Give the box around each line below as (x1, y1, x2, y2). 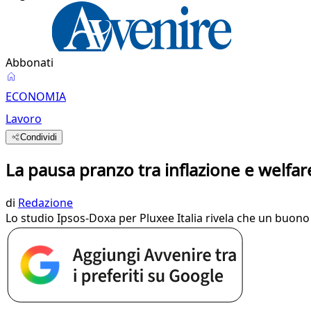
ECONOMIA (6, 89, 66, 104)
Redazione (18, 194, 73, 210)
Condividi (20, 132, 58, 142)
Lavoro (6, 111, 42, 126)
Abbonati (6, 55, 53, 70)
